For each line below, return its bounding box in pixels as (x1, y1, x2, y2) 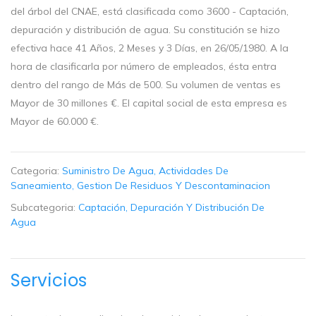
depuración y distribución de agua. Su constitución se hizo (11, 23, 280, 37)
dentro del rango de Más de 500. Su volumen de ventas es (11, 78, 281, 92)
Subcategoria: (11, 201, 78, 214)
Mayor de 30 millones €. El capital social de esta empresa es (11, 97, 287, 110)
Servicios (11, 268, 87, 293)
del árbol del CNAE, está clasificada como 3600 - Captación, (11, 5, 288, 18)
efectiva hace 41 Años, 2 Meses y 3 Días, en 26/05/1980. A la (11, 42, 288, 55)
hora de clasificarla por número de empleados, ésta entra (11, 60, 276, 73)
